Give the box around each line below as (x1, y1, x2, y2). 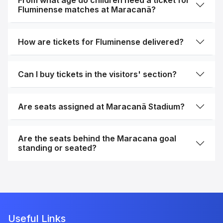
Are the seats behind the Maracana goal (18, 133, 176, 143)
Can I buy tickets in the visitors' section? (18, 69, 177, 79)
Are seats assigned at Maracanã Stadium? (18, 101, 185, 111)
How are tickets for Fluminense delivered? (18, 36, 184, 47)
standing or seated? (18, 143, 97, 153)
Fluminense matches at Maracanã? (18, 4, 156, 14)
